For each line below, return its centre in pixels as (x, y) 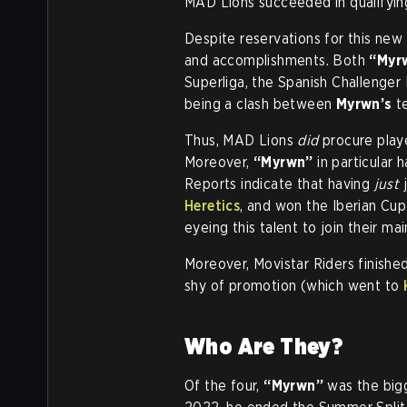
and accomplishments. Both (277, 60)
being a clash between (260, 104)
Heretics (213, 206)
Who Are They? (264, 347)
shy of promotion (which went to (294, 286)
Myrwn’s (364, 104)
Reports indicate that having (279, 184)
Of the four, (224, 386)
